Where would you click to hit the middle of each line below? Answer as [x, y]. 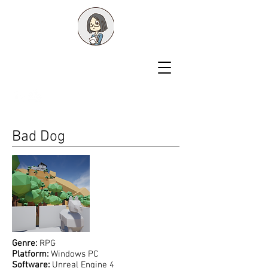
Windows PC [73, 254]
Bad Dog [39, 137]
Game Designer [53, 81]
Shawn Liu [51, 63]
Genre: [25, 243]
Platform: [30, 254]
